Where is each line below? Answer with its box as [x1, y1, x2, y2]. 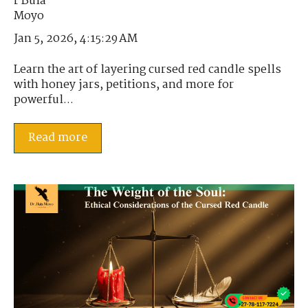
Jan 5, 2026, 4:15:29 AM [14, 30, 137, 49]
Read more [28, 129, 87, 148]
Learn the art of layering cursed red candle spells [14, 60, 281, 79]
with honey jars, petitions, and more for [14, 75, 234, 94]
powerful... [14, 90, 74, 109]
